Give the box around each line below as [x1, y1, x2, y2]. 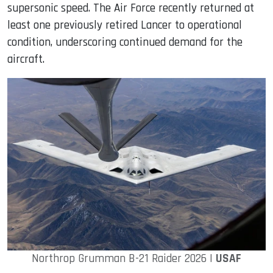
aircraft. [7, 52, 44, 68]
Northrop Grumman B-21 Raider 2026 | [32, 250, 216, 266]
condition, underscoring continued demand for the [7, 35, 243, 51]
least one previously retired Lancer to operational [7, 18, 242, 34]
